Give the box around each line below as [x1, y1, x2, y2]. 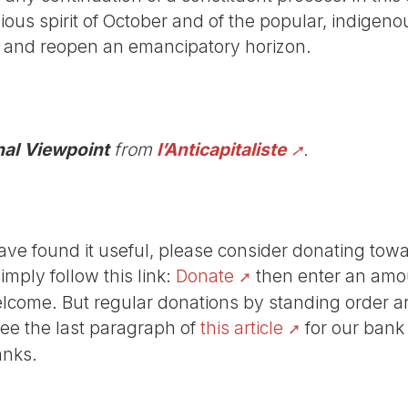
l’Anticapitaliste [157, 138, 286, 161]
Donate [176, 265, 234, 288]
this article [200, 317, 283, 340]
